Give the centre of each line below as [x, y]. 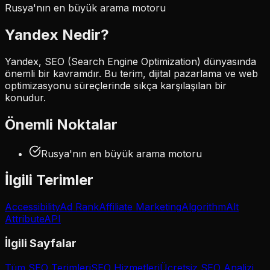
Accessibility [32, 207]
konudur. [25, 97]
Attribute [24, 219]
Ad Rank [79, 207]
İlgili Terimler [49, 180]
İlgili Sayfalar [41, 243]
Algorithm [204, 207]
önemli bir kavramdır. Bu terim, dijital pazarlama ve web [131, 73]
